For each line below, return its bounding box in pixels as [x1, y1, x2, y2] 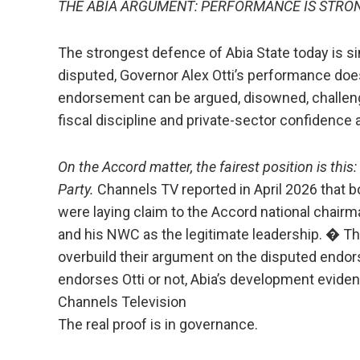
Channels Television [58, 293, 186, 310]
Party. [58, 181, 94, 198]
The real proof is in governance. [58, 316, 258, 333]
